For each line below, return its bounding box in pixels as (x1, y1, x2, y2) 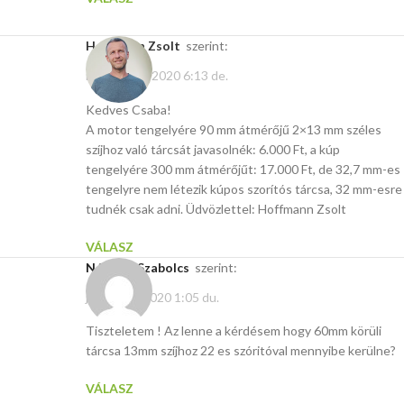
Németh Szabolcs (96, 259, 189, 275)
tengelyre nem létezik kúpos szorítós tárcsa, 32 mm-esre (86, 180, 402, 197)
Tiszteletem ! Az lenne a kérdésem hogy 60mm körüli (86, 323, 381, 339)
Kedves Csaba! (86, 101, 171, 117)
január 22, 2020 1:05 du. (86, 289, 219, 306)
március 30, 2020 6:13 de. (86, 68, 228, 84)
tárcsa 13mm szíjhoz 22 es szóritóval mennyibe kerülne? (86, 343, 396, 359)
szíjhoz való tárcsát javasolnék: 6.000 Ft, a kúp (86, 141, 340, 157)
